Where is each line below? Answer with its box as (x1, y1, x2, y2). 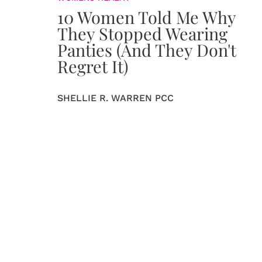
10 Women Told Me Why (57, 6, 236, 28)
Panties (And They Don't (57, 39, 236, 61)
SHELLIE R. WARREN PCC (57, 92, 174, 104)
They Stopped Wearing (57, 22, 227, 44)
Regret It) (57, 55, 128, 77)
